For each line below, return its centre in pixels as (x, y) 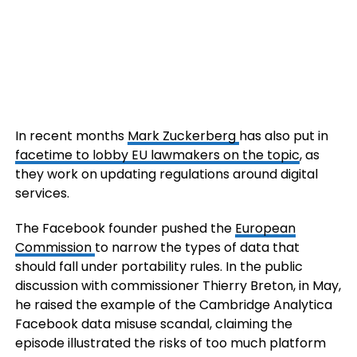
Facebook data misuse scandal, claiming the (153, 324)
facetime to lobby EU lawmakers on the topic (157, 155)
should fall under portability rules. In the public (159, 267)
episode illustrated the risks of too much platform (170, 343)
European (265, 228)
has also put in (283, 136)
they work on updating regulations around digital (166, 174)
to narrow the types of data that (197, 247)
